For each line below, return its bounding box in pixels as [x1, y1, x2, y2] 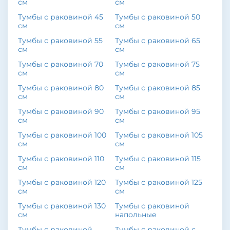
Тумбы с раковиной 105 [115, 130, 203, 140]
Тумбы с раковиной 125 [115, 178, 203, 187]
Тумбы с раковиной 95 [115, 107, 201, 116]
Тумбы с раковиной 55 [18, 36, 103, 45]
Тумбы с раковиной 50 [115, 12, 201, 22]
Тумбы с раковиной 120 [18, 178, 106, 187]
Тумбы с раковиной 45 [18, 12, 103, 22]
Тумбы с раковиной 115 [115, 154, 201, 163]
